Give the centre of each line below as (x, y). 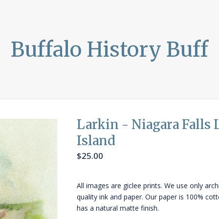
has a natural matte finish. (118, 208)
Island (96, 140)
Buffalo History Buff (109, 49)
